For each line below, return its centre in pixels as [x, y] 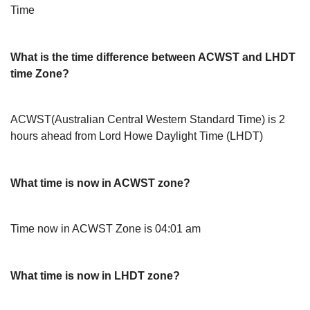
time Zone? [40, 74]
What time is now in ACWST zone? [100, 183]
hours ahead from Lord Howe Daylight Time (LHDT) [137, 136]
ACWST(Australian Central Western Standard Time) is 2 [148, 119]
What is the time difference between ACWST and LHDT [153, 57]
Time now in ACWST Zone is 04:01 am [106, 229]
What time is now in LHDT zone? [95, 276]
